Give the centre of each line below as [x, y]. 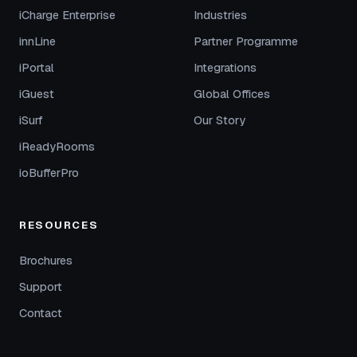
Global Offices [232, 94]
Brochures [46, 261]
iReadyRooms [57, 147]
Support [41, 287]
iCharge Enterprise [67, 15]
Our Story [220, 120]
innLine [37, 41]
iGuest [37, 94]
